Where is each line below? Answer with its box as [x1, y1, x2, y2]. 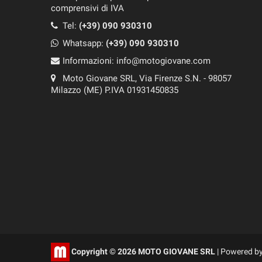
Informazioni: [63, 56, 116, 67]
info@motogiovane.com [116, 56, 211, 67]
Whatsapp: [63, 38, 106, 49]
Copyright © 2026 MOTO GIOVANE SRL [71, 246, 215, 256]
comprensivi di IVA [51, 3, 124, 14]
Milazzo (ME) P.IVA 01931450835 [51, 85, 178, 96]
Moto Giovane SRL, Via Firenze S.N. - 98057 [63, 73, 232, 84]
